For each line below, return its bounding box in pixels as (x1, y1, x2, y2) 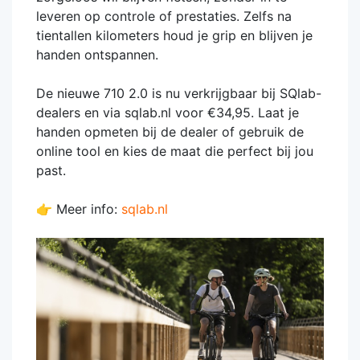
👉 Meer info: (36, 201, 121, 218)
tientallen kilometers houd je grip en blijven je (36, 27, 313, 44)
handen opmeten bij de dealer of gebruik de (36, 124, 304, 141)
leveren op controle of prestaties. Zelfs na (36, 8, 292, 25)
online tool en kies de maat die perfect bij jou (36, 143, 313, 160)
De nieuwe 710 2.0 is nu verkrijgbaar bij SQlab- (36, 85, 321, 102)
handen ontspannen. (36, 47, 158, 63)
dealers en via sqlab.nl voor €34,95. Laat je (36, 104, 299, 121)
